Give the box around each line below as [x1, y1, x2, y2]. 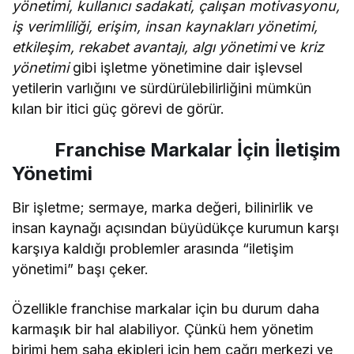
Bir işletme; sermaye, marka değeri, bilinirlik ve [12, 199, 314, 217]
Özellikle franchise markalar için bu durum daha [12, 300, 320, 318]
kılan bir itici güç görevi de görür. [12, 100, 225, 118]
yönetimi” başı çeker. [12, 261, 149, 278]
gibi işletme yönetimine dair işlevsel [73, 59, 303, 77]
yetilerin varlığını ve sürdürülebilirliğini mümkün [12, 80, 312, 97]
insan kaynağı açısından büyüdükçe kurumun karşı [12, 220, 340, 237]
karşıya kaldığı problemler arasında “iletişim [12, 240, 295, 258]
